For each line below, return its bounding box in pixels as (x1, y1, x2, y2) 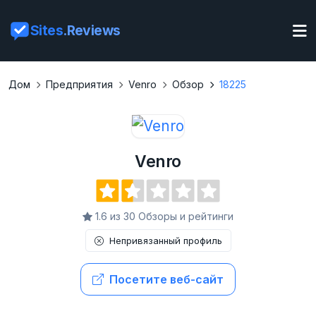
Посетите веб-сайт (109, 272, 224, 287)
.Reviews (63, 22, 121, 39)
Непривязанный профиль (109, 235, 222, 247)
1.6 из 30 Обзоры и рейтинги (95, 210, 233, 223)
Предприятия (46, 78, 113, 90)
